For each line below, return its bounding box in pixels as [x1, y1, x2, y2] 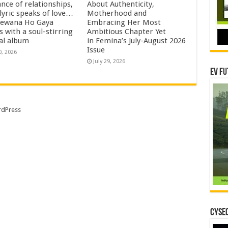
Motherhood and [87, 8, 147, 18]
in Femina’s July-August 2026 [87, 36, 186, 45]
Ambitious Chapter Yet [87, 26, 166, 36]
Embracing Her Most [87, 17, 161, 27]
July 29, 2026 [93, 58, 126, 65]
